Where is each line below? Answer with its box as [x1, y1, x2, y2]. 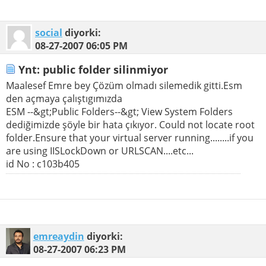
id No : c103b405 [6, 157, 80, 170]
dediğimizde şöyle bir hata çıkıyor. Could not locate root [6, 118, 255, 131]
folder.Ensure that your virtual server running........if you [6, 131, 254, 144]
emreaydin [33, 229, 84, 243]
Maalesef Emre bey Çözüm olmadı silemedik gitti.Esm [6, 78, 242, 92]
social [35, 26, 62, 40]
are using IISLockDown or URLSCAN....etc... [6, 144, 194, 157]
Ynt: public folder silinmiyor [15, 62, 168, 77]
